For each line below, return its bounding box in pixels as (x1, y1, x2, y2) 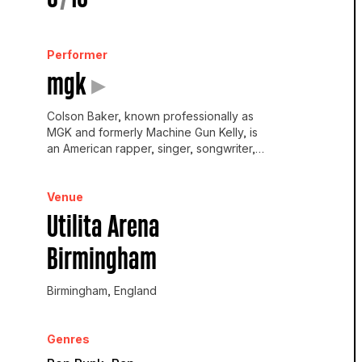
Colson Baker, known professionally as (46, 109, 254, 123)
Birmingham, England (46, 284, 157, 297)
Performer (46, 48, 107, 61)
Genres (46, 332, 90, 346)
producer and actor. (46, 158, 153, 171)
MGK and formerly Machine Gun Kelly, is (46, 125, 258, 139)
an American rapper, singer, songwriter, (46, 141, 255, 155)
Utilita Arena (46, 212, 160, 243)
